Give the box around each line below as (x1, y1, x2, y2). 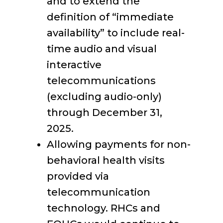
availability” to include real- (47, 27, 185, 39)
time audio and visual (47, 43, 157, 55)
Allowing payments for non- (47, 138, 191, 150)
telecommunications (47, 75, 156, 87)
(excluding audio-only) (47, 91, 162, 103)
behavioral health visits (47, 154, 165, 166)
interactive (47, 59, 102, 71)
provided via (47, 170, 109, 182)
